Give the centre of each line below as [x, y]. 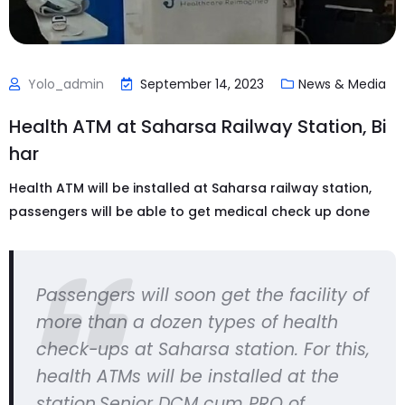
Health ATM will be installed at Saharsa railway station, [190, 188]
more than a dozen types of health [187, 323]
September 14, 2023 [202, 85]
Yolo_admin [66, 85]
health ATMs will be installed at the [188, 377]
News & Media [342, 85]
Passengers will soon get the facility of [202, 296]
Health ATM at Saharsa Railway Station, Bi [198, 127]
